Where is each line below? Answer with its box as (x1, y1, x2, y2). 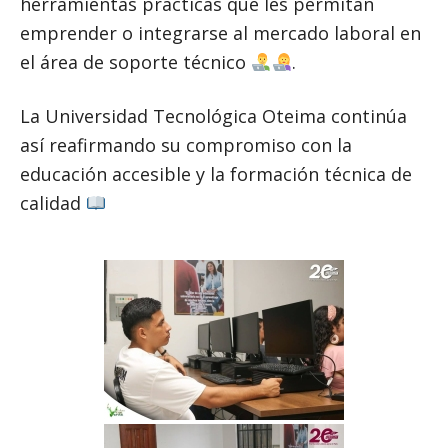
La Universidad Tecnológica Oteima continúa (20, 104, 407, 129)
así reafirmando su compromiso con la (20, 133, 352, 158)
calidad (20, 191, 86, 216)
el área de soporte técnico (20, 50, 251, 75)
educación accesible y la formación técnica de (20, 162, 412, 187)
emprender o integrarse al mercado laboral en (20, 21, 421, 46)
